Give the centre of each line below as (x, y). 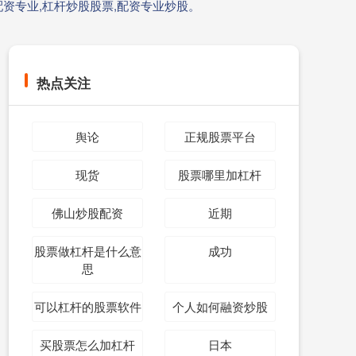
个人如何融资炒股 (220, 306)
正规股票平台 (220, 136)
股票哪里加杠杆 (220, 174)
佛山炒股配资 (88, 213)
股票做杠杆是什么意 (87, 251)
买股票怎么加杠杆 (88, 344)
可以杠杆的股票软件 (87, 306)
